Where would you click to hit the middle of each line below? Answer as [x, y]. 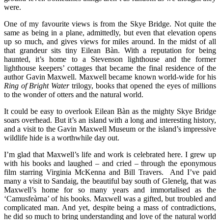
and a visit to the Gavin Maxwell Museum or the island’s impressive [110, 129]
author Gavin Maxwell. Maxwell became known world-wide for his [110, 77]
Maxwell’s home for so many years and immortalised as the [110, 190]
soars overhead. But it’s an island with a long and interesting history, [110, 120]
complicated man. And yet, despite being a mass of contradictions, [110, 208]
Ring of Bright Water [37, 86]
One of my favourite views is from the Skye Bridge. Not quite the [110, 24]
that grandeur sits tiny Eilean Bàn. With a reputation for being [110, 51]
